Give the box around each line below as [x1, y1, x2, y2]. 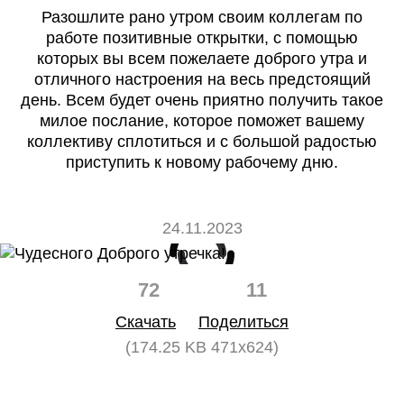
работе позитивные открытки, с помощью [46, 29, 358, 47]
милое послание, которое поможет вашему [40, 112, 364, 130]
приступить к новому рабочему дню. [66, 153, 338, 171]
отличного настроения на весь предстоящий [33, 70, 371, 88]
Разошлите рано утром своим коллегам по [41, 8, 363, 26]
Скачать [115, 313, 176, 331]
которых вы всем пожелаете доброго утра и [37, 50, 367, 68]
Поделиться [198, 313, 289, 331]
